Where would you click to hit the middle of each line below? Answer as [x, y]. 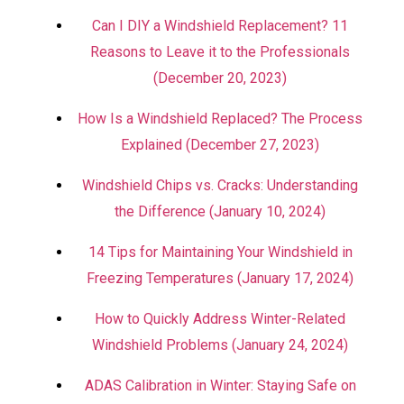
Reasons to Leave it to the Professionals [220, 52]
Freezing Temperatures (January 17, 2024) [220, 278]
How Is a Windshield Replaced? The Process [220, 119]
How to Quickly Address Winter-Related [220, 319]
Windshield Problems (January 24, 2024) [220, 345]
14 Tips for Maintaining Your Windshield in [220, 252]
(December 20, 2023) [220, 78]
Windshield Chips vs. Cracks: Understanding [220, 185]
